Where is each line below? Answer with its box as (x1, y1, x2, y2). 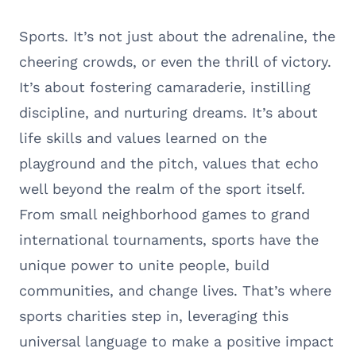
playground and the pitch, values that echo (19, 154, 319, 172)
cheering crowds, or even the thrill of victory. (19, 52, 331, 70)
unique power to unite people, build (19, 256, 269, 273)
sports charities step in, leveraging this (19, 307, 288, 324)
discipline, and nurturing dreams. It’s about (19, 103, 318, 121)
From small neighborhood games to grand (19, 205, 310, 222)
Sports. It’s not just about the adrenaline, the (19, 27, 335, 44)
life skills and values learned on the (19, 129, 267, 146)
